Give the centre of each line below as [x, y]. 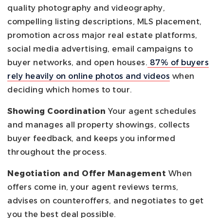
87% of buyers [179, 62]
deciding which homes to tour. [70, 90]
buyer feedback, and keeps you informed [91, 138]
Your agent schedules [151, 111]
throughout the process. [57, 152]
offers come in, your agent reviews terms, [93, 187]
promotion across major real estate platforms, [102, 35]
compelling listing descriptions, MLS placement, [105, 21]
